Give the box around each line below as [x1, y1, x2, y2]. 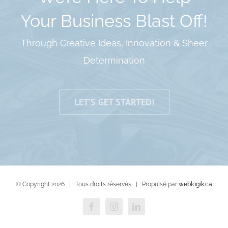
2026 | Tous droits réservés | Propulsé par [51, 181, 179, 188]
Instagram [113, 206, 145, 214]
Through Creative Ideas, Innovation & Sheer [20, 38, 208, 48]
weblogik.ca [179, 181, 212, 188]
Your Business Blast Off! [20, 11, 208, 32]
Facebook [91, 206, 123, 214]
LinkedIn [135, 206, 165, 214]
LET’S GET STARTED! [74, 96, 154, 108]
